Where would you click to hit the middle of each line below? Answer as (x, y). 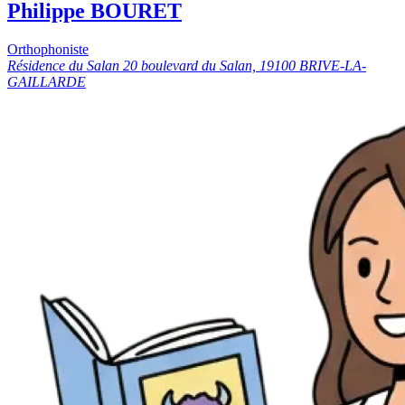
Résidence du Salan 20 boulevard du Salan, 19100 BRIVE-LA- (187, 66)
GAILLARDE (47, 82)
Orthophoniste (48, 50)
